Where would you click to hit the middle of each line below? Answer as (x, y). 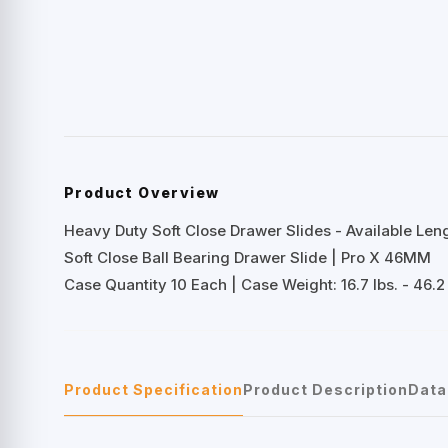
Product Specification (153, 389)
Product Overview (142, 192)
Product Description (325, 389)
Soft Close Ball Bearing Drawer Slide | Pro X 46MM (247, 257)
